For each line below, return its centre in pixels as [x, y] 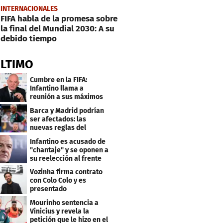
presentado [49, 189]
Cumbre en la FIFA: [59, 80]
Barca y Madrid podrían [67, 111]
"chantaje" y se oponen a [69, 150]
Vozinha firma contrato [66, 172]
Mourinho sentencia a [64, 203]
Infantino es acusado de [68, 141]
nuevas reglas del [58, 127]
